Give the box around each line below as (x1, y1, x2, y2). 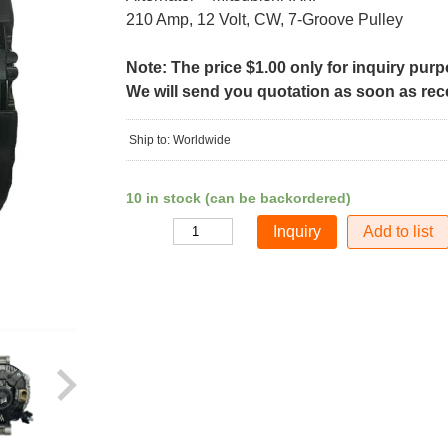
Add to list (363, 223, 434, 240)
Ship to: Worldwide (128, 133, 231, 147)
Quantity (124, 225, 170, 239)
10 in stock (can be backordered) (125, 190, 351, 206)
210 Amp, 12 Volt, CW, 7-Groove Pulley (125, 11, 403, 28)
